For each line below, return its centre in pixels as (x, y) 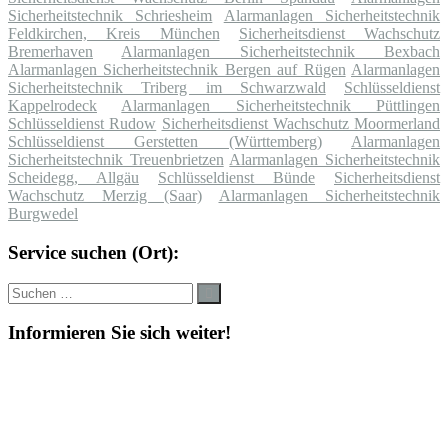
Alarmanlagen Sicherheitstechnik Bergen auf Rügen (177, 70)
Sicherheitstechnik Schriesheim (110, 16)
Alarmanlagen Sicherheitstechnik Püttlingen (281, 106)
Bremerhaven (50, 52)
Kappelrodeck (52, 106)
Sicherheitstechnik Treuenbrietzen (116, 160)
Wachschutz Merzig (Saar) (105, 196)
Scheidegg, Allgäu (73, 178)
